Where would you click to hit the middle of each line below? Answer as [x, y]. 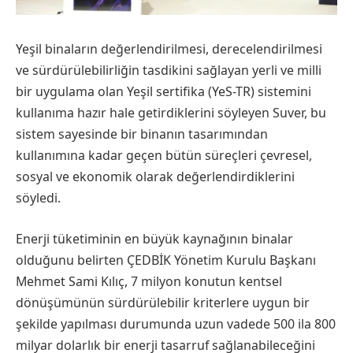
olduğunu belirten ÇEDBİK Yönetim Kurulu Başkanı [166, 260]
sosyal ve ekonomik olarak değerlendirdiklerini [155, 177]
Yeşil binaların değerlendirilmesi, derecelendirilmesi [169, 49]
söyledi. [38, 198]
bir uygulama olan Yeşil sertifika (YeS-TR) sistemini [163, 92]
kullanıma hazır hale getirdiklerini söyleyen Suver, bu [171, 113]
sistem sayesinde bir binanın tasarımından [142, 134]
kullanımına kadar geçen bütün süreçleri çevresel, [164, 156]
